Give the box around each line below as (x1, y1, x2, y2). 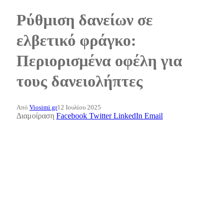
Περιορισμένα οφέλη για (16, 52, 182, 70)
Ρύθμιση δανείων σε (16, 11, 153, 29)
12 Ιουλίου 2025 (57, 103, 101, 111)
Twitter (89, 111, 111, 120)
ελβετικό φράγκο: (16, 31, 136, 50)
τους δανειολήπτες (16, 72, 143, 91)
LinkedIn (113, 111, 142, 120)
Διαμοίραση (16, 111, 56, 120)
